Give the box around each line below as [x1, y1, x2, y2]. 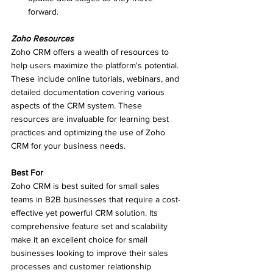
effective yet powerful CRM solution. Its [11, 207, 160, 218]
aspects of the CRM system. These [11, 100, 144, 110]
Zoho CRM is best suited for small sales [11, 180, 162, 191]
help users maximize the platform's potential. [11, 60, 181, 70]
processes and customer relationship [11, 261, 154, 271]
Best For [11, 167, 43, 177]
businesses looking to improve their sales [11, 247, 171, 258]
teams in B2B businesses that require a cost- [11, 194, 180, 204]
